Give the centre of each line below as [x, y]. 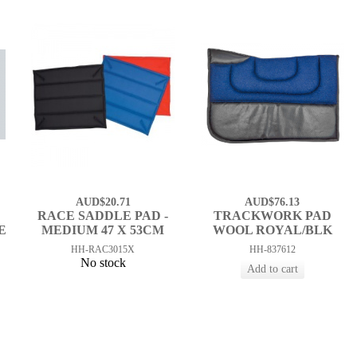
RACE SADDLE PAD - [103, 216]
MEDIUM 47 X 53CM [103, 230]
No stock [103, 263]
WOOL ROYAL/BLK [272, 230]
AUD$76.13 [273, 202]
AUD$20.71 [103, 202]
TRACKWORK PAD [272, 216]
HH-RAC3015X [103, 250]
